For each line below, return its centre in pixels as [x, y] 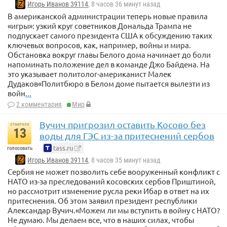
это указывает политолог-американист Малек [89, 73]
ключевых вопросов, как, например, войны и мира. [99, 45]
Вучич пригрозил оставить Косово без [123, 124]
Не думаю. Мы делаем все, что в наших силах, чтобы [101, 219]
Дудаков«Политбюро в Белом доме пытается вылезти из [109, 83]
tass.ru [62, 147]
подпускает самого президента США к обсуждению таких [110, 35]
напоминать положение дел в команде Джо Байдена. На [109, 64]
